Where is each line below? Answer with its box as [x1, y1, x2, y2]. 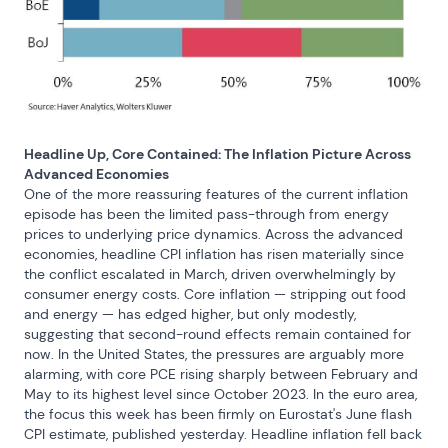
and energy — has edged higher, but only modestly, [24, 304, 356, 323]
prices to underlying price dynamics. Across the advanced [24, 224, 403, 243]
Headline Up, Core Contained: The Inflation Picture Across [24, 144, 411, 163]
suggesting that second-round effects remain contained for [24, 324, 411, 343]
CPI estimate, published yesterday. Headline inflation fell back [24, 424, 422, 443]
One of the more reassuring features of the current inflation [24, 184, 408, 203]
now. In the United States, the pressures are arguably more [24, 344, 404, 363]
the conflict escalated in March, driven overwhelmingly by [24, 264, 396, 283]
